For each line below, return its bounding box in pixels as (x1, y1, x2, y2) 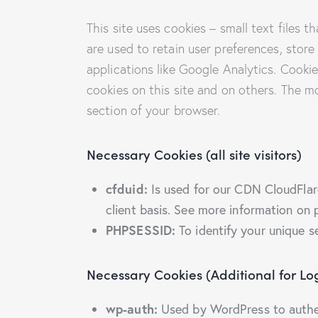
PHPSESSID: (106, 221, 175, 239)
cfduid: (106, 180, 148, 198)
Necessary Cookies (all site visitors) (87, 144, 302, 164)
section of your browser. (87, 102, 221, 119)
